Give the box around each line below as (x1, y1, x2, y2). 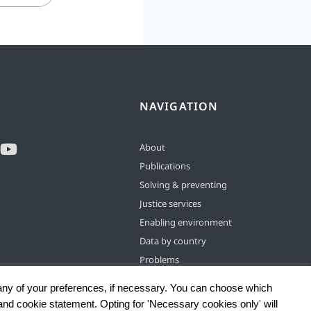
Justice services (140, 197, 201, 210)
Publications (140, 160, 190, 173)
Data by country (140, 235, 206, 248)
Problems (140, 253, 179, 267)
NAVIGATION (140, 99, 218, 115)
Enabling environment (140, 216, 232, 229)
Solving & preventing (140, 178, 227, 192)
